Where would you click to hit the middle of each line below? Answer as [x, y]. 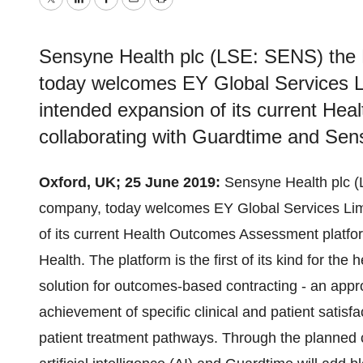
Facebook [137, 10]
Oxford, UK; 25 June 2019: [130, 182]
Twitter [71, 10]
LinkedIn [105, 10]
